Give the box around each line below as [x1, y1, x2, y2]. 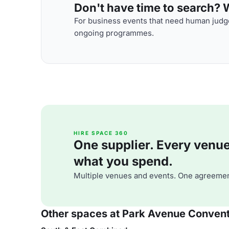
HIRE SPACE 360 [74, 130, 128, 136]
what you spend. [74, 154, 173, 169]
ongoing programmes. [74, 28, 154, 38]
